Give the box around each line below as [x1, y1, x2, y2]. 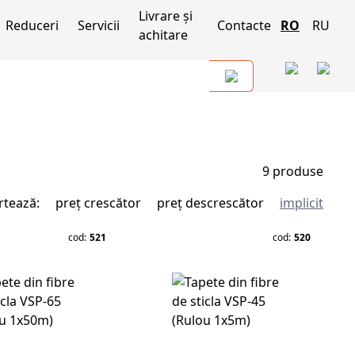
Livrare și [139, 7, 193, 25]
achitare [139, 26, 189, 44]
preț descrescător [157, 194, 264, 212]
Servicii [78, 17, 120, 34]
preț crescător [55, 194, 141, 212]
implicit [280, 194, 323, 212]
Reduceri [6, 17, 59, 34]
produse [273, 162, 323, 180]
